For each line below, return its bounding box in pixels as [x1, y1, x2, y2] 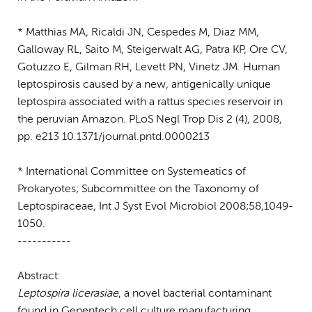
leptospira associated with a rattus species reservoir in [17, 96, 283, 108]
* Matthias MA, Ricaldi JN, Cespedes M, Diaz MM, [17, 26, 259, 38]
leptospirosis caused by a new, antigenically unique [17, 79, 271, 91]
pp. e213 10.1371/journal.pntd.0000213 [17, 131, 210, 143]
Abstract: [17, 270, 61, 282]
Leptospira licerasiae [17, 288, 118, 299]
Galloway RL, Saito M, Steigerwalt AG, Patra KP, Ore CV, [17, 44, 288, 56]
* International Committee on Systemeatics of [17, 166, 246, 178]
